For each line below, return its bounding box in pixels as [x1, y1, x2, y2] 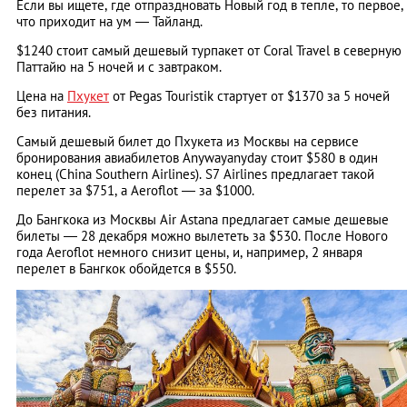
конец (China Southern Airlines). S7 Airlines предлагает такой [16, 165, 374, 184]
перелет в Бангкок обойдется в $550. [16, 260, 236, 278]
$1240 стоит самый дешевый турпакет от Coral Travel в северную [16, 42, 402, 60]
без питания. [16, 104, 91, 122]
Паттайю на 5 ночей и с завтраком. [16, 58, 222, 76]
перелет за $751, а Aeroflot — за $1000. [16, 182, 254, 200]
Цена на [16, 87, 67, 105]
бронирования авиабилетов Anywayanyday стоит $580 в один [16, 149, 378, 167]
